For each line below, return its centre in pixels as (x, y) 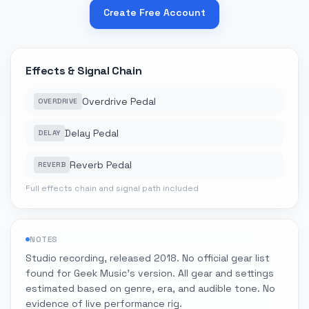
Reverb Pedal (101, 165)
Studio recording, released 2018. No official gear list (148, 258)
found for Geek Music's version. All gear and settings (150, 273)
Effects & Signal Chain (84, 71)
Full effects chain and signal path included (112, 188)
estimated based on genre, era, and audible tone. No (150, 288)
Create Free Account (154, 12)
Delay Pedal (91, 133)
